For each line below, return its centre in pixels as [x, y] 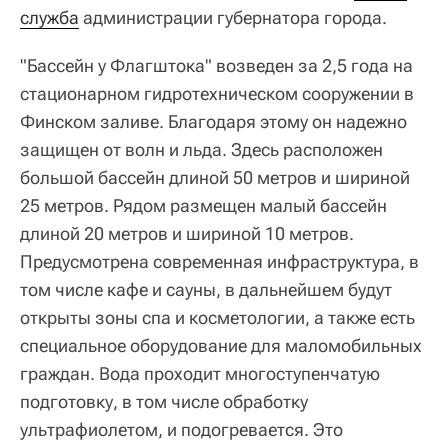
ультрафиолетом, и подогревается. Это [181, 429]
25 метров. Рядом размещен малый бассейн [203, 205]
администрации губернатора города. [233, 17]
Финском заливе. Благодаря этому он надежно [213, 121]
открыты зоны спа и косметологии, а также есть [217, 317]
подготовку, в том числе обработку [164, 401]
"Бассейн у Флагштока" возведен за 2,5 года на [216, 65]
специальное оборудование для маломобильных [221, 345]
